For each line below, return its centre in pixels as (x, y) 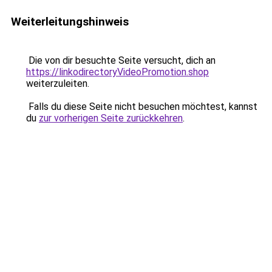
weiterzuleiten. (58, 83)
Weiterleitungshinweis (70, 22)
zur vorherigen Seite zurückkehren (111, 118)
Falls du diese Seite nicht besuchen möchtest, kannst (142, 107)
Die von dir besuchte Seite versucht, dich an (121, 60)
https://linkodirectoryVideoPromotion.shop (117, 72)
